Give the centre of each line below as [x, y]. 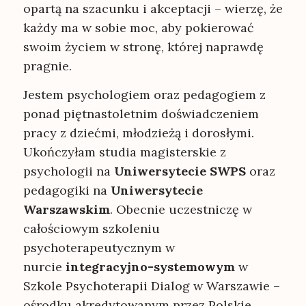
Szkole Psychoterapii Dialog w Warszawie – [151, 286]
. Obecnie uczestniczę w [181, 210]
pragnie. [47, 66]
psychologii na [68, 171]
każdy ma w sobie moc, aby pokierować [138, 28]
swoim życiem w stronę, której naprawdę [143, 47]
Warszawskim [66, 210]
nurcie [44, 267]
